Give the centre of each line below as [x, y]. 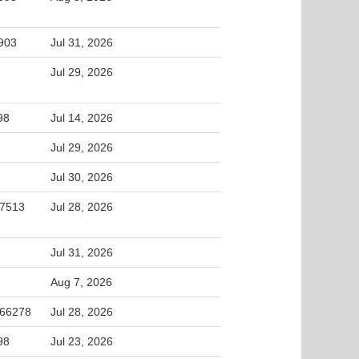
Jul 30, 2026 [82, 177]
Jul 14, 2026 [82, 118]
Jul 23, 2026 [82, 341]
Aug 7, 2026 [81, 282]
